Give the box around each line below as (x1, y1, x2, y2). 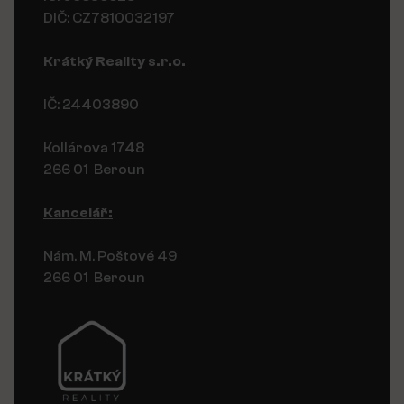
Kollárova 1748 (43, 139, 144, 156)
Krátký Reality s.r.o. (43, 52, 186, 69)
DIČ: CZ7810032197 (43, 9, 175, 26)
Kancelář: (43, 204, 113, 221)
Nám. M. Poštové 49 (43, 247, 177, 264)
